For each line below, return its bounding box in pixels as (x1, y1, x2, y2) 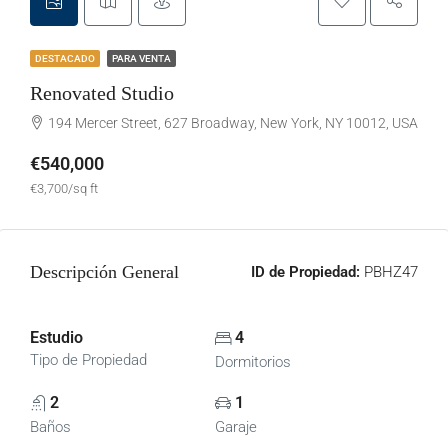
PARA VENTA (112, 53, 171, 64)
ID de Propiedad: (251, 263, 360, 281)
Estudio (30, 328, 83, 347)
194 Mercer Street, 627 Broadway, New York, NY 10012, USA (48, 115, 418, 131)
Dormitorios (214, 353, 291, 371)
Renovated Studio (30, 82, 174, 104)
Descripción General (30, 262, 179, 282)
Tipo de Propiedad (30, 351, 147, 369)
